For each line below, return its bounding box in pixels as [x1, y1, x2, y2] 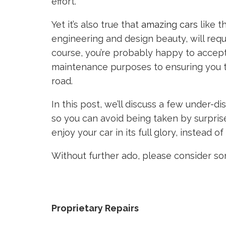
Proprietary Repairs [51, 203, 139, 213]
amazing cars [141, 19, 198, 30]
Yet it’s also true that [51, 19, 141, 30]
